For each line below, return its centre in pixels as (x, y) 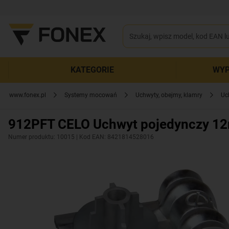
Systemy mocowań (91, 95)
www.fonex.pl (28, 95)
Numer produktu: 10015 (41, 137)
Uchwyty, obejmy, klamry (169, 95)
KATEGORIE (92, 70)
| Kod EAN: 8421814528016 (114, 137)
